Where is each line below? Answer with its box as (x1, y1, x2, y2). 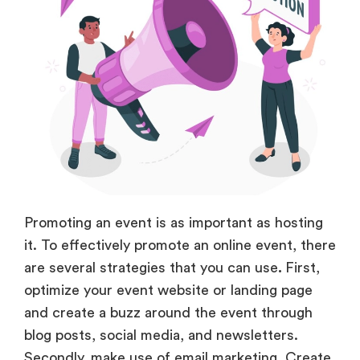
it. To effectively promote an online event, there (24, 238, 336, 253)
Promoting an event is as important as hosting (24, 215, 323, 231)
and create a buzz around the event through (24, 305, 313, 321)
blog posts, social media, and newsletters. (24, 328, 302, 343)
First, (285, 260, 320, 276)
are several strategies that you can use (24, 260, 278, 276)
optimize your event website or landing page (24, 283, 313, 298)
